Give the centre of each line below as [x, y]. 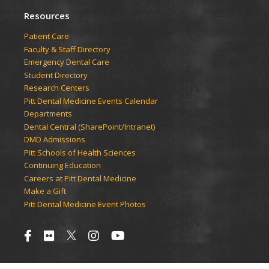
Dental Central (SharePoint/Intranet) [89, 126]
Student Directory [56, 75]
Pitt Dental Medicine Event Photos [85, 204]
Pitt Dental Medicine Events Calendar [91, 101]
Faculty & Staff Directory [67, 49]
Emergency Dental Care [67, 62]
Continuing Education [62, 165]
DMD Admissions [55, 140]
